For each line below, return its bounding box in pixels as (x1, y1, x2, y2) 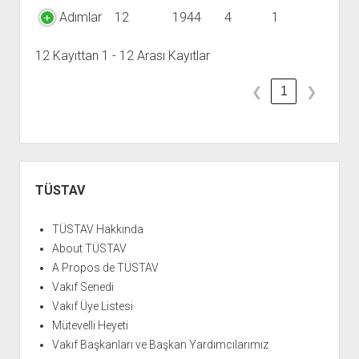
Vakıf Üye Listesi (51, 300, 133, 313)
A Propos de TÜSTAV (51, 261, 159, 274)
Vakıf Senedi (51, 280, 114, 293)
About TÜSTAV (51, 242, 127, 255)
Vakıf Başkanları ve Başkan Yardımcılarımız (51, 338, 268, 351)
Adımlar (59, 10, 102, 25)
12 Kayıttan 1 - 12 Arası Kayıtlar (34, 48, 210, 63)
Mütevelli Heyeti (51, 319, 128, 332)
